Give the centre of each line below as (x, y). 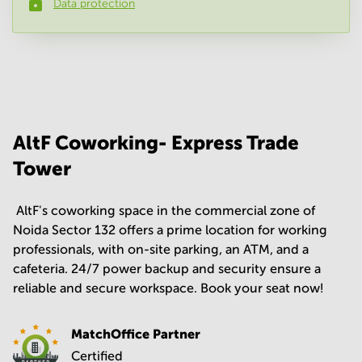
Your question (70, 72)
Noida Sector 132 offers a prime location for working (170, 230)
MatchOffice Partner (136, 334)
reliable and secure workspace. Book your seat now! (168, 288)
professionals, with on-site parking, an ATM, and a (161, 249)
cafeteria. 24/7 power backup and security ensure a (167, 269)
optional (134, 72)
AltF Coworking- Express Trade (156, 143)
